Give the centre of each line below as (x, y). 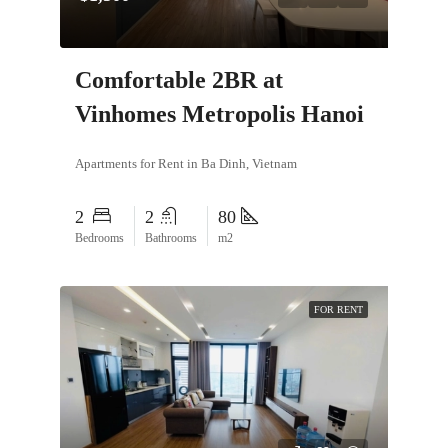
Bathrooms (171, 237)
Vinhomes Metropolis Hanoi (219, 113)
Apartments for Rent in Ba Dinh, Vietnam (186, 163)
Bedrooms (99, 237)
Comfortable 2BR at (179, 79)
